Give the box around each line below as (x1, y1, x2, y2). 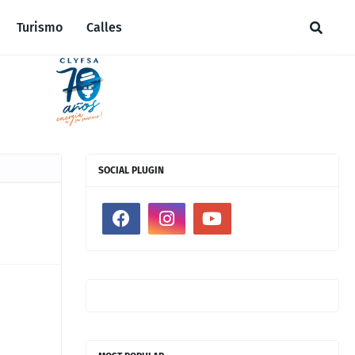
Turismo (16, 20, 63, 35)
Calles (86, 20, 122, 35)
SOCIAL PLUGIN (98, 165, 164, 176)
